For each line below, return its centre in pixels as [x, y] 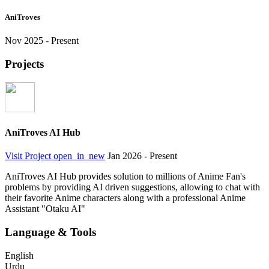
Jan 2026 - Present [142, 156]
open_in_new [79, 156]
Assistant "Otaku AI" [45, 209]
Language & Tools [50, 232]
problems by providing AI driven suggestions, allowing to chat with [132, 187]
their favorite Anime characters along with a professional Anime [125, 198]
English [19, 255]
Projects [24, 64]
